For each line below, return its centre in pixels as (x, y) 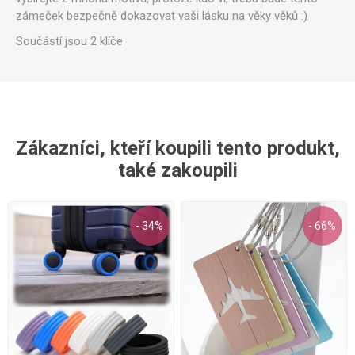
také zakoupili (177, 170)
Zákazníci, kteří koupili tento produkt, (177, 148)
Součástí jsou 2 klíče (69, 41)
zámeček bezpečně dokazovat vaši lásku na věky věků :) (162, 15)
